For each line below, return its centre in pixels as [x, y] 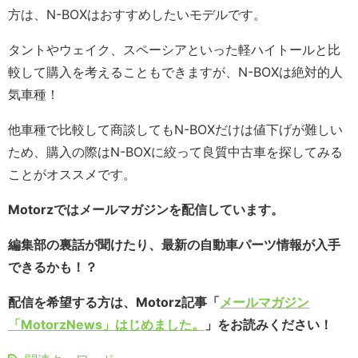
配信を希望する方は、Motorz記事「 [114, 302]
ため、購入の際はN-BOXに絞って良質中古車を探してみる [175, 151]
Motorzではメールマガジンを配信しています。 [146, 209]
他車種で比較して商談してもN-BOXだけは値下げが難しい [175, 129]
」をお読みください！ [268, 324]
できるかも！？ [53, 267]
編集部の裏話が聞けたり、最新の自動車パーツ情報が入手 [174, 244]
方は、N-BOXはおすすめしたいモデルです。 [137, 14]
